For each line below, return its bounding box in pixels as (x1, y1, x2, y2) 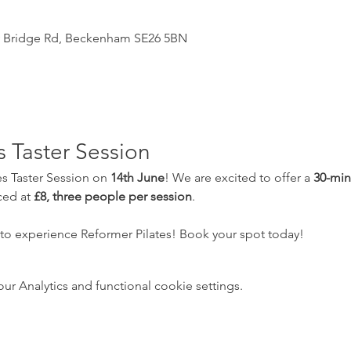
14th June (110, 170, 165, 186)
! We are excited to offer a (164, 170, 313, 186)
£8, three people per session (33, 189, 192, 204)
